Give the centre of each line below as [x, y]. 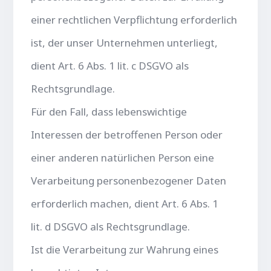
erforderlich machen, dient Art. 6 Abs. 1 [125, 203]
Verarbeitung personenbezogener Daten [129, 180]
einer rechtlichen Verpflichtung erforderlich [134, 19]
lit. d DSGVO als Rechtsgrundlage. [111, 226]
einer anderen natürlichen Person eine [123, 157]
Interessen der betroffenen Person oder [127, 134]
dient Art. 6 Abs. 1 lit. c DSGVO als [110, 65]
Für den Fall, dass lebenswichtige [109, 111]
